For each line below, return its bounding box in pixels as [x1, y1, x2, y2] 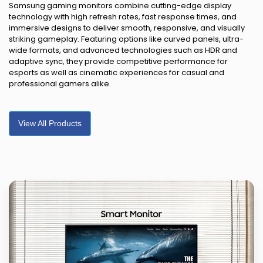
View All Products [18, 119, 82, 129]
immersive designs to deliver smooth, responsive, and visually [9, 22, 245, 33]
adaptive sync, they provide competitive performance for [9, 55, 228, 67]
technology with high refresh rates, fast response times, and [9, 11, 237, 22]
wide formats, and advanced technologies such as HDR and [9, 44, 237, 56]
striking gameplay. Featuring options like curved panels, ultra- [9, 33, 244, 45]
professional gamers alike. [9, 77, 111, 89]
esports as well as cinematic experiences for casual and [9, 66, 224, 78]
